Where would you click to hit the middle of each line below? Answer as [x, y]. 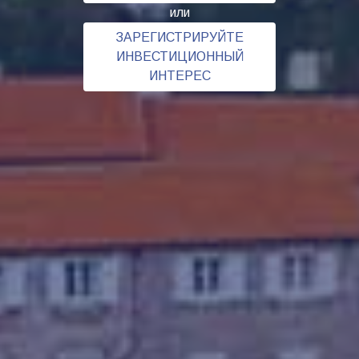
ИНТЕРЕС [179, 75]
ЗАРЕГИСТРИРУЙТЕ [179, 37]
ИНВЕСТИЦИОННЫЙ [179, 56]
